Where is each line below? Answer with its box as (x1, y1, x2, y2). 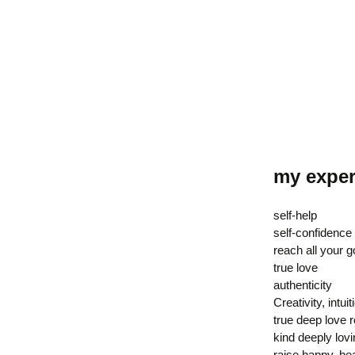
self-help (273, 208, 317, 223)
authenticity (273, 278, 332, 292)
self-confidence (273, 226, 352, 240)
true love (273, 261, 318, 275)
